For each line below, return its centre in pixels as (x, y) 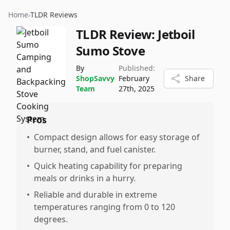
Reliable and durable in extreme (95, 195)
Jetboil (176, 34)
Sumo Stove (110, 51)
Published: (137, 68)
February (134, 78)
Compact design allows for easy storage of (117, 137)
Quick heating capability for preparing (108, 166)
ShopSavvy (95, 78)
